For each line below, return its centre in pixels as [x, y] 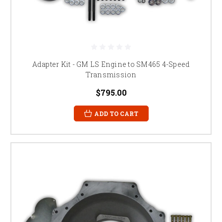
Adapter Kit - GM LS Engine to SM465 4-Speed [111, 64]
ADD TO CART [116, 113]
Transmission [111, 74]
